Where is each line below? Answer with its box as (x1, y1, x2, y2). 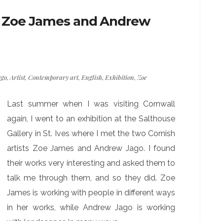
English (81, 73, 102, 81)
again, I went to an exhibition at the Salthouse (7, 114, 176, 123)
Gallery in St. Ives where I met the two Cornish (7, 129, 176, 138)
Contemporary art (28, 73, 78, 81)
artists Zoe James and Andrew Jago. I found (7, 144, 176, 153)
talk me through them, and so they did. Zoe (7, 173, 176, 183)
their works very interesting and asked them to (7, 158, 176, 168)
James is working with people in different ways (7, 188, 176, 197)
